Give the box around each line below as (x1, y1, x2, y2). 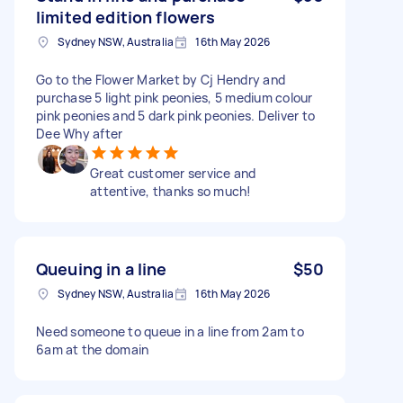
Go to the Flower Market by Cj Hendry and (36, 70, 285, 88)
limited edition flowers (36, 5, 216, 28)
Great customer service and (90, 164, 256, 182)
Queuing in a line (36, 257, 167, 280)
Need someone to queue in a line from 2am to (36, 322, 304, 340)
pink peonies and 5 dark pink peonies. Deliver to (36, 106, 315, 124)
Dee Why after (36, 124, 123, 142)
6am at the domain (36, 340, 149, 358)
